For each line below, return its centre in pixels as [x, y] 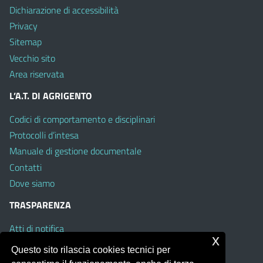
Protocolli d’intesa [44, 135]
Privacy [23, 26]
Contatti [26, 167]
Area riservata [37, 74]
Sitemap [26, 42]
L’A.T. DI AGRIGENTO [50, 95]
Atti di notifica [37, 228]
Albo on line [33, 245]
